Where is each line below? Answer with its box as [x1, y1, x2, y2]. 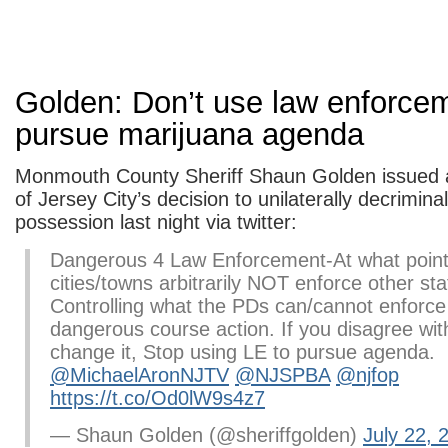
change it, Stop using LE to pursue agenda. [50, 341, 435, 363]
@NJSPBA [235, 364, 330, 386]
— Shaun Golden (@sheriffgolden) [50, 424, 363, 446]
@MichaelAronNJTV [50, 364, 229, 386]
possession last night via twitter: [15, 211, 297, 233]
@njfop [336, 364, 399, 386]
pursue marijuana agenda [15, 117, 364, 152]
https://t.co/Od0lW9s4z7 [50, 387, 265, 409]
